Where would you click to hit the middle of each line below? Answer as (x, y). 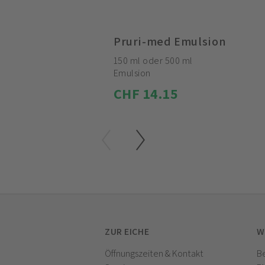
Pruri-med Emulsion (170, 41)
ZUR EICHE (127, 232)
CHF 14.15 (146, 93)
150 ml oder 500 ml (153, 61)
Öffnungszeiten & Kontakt (154, 253)
